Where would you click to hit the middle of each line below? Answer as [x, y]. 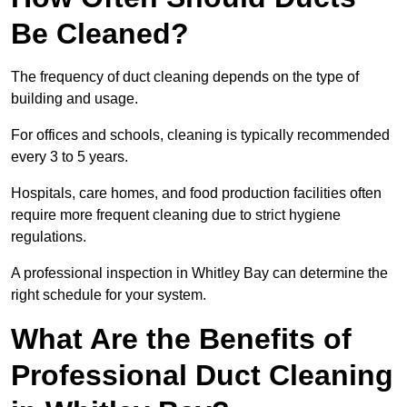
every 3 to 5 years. [69, 157]
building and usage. [74, 99]
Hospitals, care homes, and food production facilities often [196, 194]
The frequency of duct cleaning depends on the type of [185, 77]
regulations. [49, 237]
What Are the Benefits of [181, 339]
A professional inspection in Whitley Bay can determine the [199, 273]
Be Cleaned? [100, 34]
